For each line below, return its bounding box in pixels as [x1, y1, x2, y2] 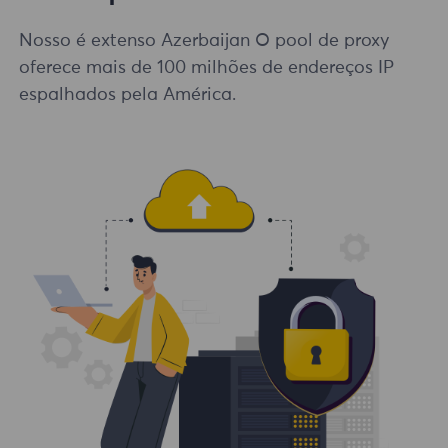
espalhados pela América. [19, 86, 237, 105]
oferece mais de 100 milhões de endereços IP [19, 59, 395, 78]
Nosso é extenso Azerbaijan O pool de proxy [19, 32, 391, 51]
